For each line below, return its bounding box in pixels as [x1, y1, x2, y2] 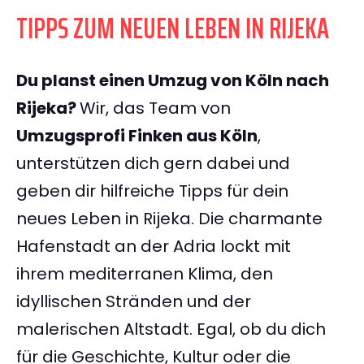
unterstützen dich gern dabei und [16, 152, 290, 175]
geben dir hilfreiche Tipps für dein [16, 180, 288, 203]
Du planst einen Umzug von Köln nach [16, 69, 329, 93]
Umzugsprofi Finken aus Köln [16, 124, 258, 148]
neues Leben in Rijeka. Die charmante [16, 207, 323, 231]
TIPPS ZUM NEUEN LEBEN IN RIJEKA [16, 5, 329, 52]
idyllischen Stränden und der [16, 290, 251, 314]
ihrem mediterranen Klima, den [16, 262, 273, 286]
